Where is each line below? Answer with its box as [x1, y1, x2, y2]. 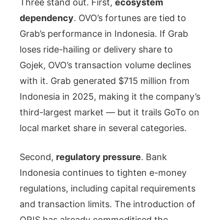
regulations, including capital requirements [20, 183, 195, 193]
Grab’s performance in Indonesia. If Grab [20, 28, 188, 39]
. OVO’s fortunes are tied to [74, 12, 186, 23]
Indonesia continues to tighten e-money [20, 167, 187, 178]
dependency [20, 12, 74, 23]
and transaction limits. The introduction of [20, 198, 195, 209]
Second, [20, 151, 56, 162]
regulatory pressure [56, 151, 141, 162]
